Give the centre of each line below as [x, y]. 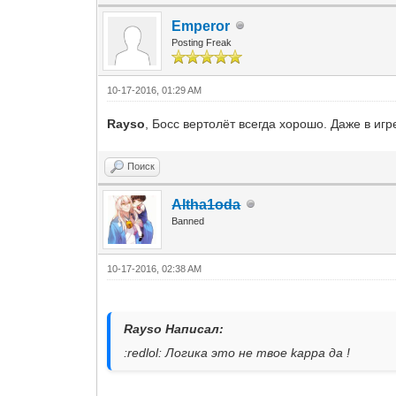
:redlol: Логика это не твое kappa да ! [237, 352]
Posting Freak [202, 42]
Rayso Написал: [174, 328]
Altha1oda [206, 204]
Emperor [201, 26]
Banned [188, 221]
